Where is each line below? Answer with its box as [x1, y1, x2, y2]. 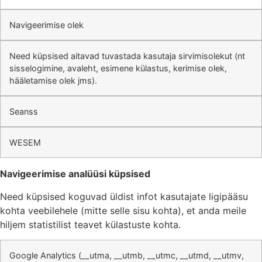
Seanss [9, 106, 38, 117]
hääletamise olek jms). [9, 75, 97, 86]
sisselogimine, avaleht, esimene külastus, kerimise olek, [9, 63, 227, 74]
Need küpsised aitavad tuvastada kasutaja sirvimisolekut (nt [9, 51, 245, 61]
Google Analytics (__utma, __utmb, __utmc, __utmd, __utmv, [9, 250, 244, 261]
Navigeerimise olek [9, 20, 84, 30]
